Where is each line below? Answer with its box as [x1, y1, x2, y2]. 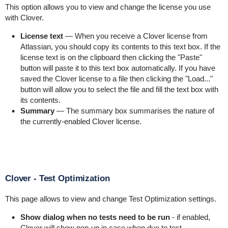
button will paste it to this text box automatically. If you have [20, 64, 215, 72]
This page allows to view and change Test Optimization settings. [5, 194, 216, 203]
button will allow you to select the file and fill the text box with [20, 85, 218, 94]
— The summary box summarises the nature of [54, 106, 214, 115]
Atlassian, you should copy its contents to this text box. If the [20, 42, 220, 51]
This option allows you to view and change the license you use [5, 3, 211, 11]
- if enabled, [169, 213, 210, 221]
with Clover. [5, 13, 44, 22]
